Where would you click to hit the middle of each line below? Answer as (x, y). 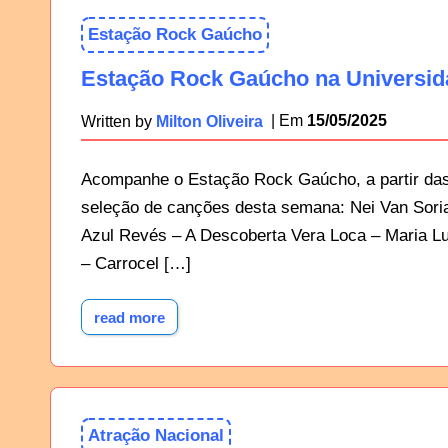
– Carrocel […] (136, 263)
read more (130, 317)
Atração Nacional (156, 436)
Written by (119, 120)
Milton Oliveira (210, 120)
